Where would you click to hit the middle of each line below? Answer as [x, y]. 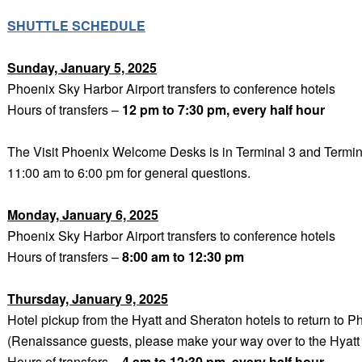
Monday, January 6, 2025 [83, 214]
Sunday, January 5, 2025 [82, 67]
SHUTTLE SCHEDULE [76, 25]
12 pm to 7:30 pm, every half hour [223, 109]
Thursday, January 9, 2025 [88, 298]
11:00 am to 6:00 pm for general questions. [129, 172]
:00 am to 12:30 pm [187, 256]
